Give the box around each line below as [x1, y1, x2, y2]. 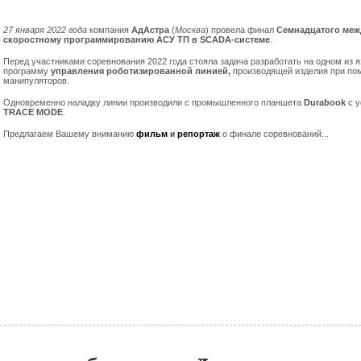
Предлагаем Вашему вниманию [3, 129, 136, 139]
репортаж [177, 129, 222, 139]
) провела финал [205, 25, 276, 35]
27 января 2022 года [3, 25, 87, 35]
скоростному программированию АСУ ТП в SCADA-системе [3, 35, 270, 44]
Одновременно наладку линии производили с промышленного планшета [3, 98, 304, 107]
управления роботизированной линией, [51, 66, 233, 76]
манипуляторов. [3, 76, 69, 85]
